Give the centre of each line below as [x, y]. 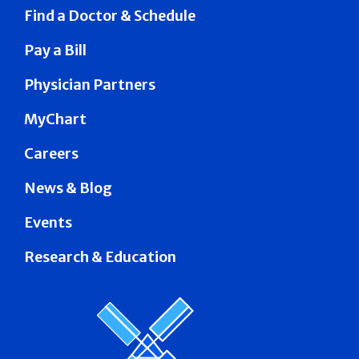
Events [48, 223]
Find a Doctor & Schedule [110, 16]
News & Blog [68, 188]
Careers [51, 154]
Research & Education [100, 257]
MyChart [55, 119]
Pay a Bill [55, 50]
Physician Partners [90, 85]
